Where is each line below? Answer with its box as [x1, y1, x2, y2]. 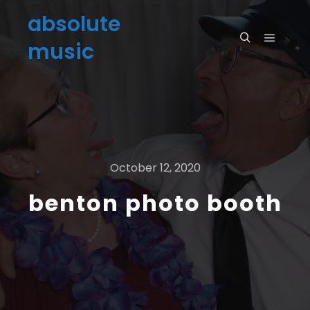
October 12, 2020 [109, 160, 201, 176]
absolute [28, 10, 120, 39]
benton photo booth [28, 188, 282, 219]
